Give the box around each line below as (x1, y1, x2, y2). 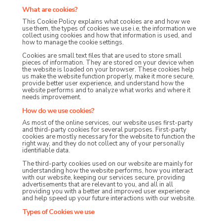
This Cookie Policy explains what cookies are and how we (22, 17, 190, 27)
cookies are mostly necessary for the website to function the (22, 132, 195, 142)
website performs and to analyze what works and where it (22, 86, 190, 95)
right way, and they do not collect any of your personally (22, 139, 184, 148)
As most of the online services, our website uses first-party (22, 118, 193, 128)
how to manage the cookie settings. (22, 38, 124, 47)
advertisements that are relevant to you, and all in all (22, 180, 173, 189)
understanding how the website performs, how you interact (22, 166, 193, 176)
